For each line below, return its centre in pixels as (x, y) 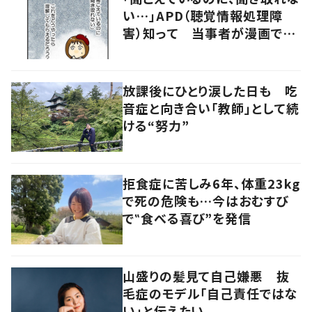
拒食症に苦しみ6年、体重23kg (212, 183)
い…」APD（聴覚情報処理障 (203, 15)
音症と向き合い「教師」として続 (211, 108)
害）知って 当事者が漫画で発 (209, 32)
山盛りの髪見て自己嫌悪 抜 (206, 275)
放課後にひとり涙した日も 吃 (210, 90)
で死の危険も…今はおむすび (205, 200)
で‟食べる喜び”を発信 (187, 218)
